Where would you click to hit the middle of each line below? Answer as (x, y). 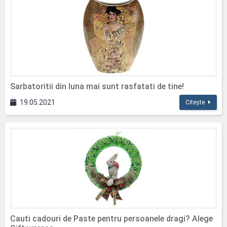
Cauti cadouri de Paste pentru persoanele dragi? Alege (111, 219)
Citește (195, 102)
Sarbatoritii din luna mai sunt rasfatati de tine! (97, 86)
